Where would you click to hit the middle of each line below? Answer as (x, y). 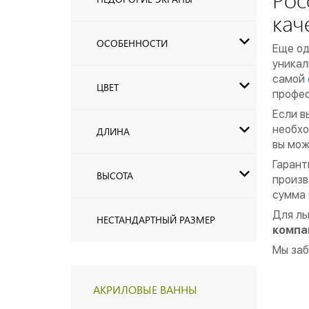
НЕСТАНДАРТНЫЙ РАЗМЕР (156, 220)
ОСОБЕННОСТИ (132, 43)
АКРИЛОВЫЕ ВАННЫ (145, 289)
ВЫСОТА (115, 176)
